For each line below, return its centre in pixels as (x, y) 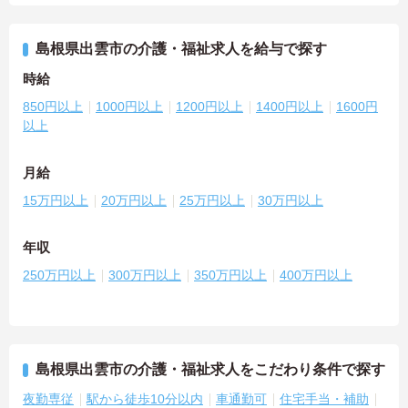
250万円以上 (59, 275)
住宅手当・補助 (324, 398)
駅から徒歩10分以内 (145, 398)
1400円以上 (290, 106)
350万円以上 (230, 275)
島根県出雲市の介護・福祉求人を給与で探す (181, 48)
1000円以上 (129, 106)
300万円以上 (145, 275)
